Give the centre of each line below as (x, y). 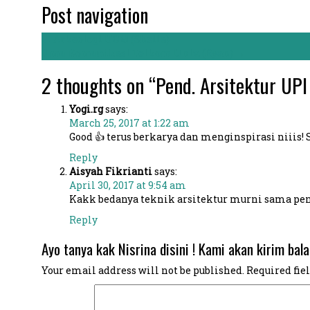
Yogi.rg (86, 109)
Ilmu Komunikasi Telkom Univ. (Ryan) (138, 53)
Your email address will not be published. (143, 270)
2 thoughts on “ (98, 85)
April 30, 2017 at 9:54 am (127, 185)
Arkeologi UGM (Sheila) (110, 39)
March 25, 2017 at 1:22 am (129, 123)
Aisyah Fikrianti (110, 171)
